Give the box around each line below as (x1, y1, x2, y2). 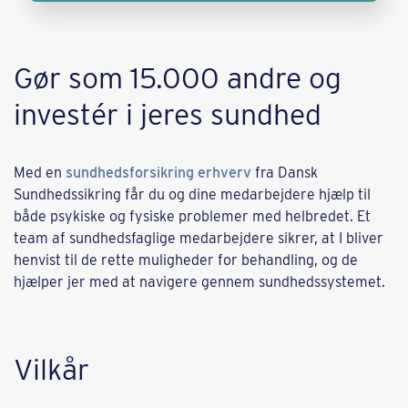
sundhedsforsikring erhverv (66, 164, 251, 181)
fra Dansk (251, 164, 318, 181)
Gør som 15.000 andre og (14, 60, 342, 96)
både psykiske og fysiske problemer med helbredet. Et (14, 208, 371, 225)
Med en (14, 164, 66, 181)
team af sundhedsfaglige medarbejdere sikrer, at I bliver (14, 229, 383, 247)
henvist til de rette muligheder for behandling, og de (14, 251, 358, 269)
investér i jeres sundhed (14, 97, 321, 132)
